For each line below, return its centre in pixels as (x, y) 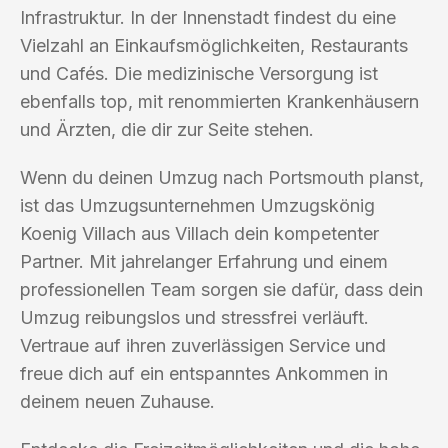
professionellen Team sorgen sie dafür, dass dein (221, 289)
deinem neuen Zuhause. (117, 401)
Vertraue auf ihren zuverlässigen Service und (203, 345)
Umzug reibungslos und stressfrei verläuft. (194, 317)
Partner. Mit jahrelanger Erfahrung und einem (204, 261)
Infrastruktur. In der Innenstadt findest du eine (208, 17)
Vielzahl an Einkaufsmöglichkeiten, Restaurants (214, 45)
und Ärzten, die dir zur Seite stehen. (167, 129)
